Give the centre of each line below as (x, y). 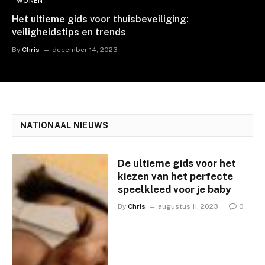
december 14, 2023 (85, 50)
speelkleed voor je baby (174, 189)
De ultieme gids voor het (177, 163)
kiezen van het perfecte (176, 176)
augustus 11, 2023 (188, 206)
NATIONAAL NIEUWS (64, 125)
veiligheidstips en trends (69, 32)
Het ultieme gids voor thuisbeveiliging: (100, 19)
